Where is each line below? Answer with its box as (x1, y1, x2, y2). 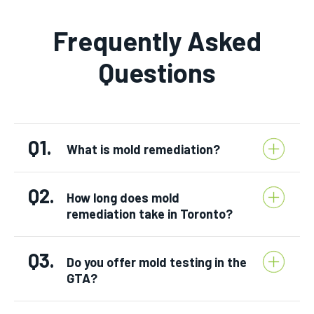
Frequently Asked (53, 24, 261, 57)
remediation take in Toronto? (67, 205, 233, 221)
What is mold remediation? (67, 141, 220, 157)
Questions (98, 55, 216, 88)
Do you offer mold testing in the (67, 254, 247, 270)
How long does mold (67, 189, 179, 205)
